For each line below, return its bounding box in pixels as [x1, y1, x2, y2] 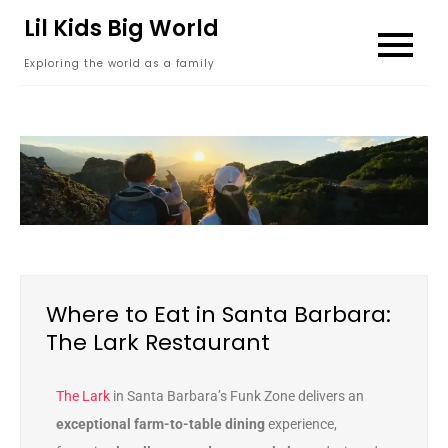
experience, [265, 416, 337, 433]
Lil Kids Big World [24, 13, 219, 44]
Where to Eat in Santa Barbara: [46, 299, 391, 331]
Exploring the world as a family [24, 56, 215, 71]
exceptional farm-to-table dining [56, 416, 265, 433]
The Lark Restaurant [46, 327, 270, 359]
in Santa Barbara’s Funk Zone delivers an [110, 388, 364, 405]
